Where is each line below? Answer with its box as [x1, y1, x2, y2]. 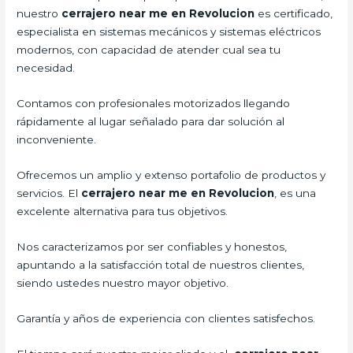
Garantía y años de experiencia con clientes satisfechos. [17, 311, 316, 325]
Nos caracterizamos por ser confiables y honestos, [17, 240, 288, 253]
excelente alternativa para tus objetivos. [17, 205, 229, 218]
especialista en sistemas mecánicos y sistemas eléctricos [17, 25, 321, 39]
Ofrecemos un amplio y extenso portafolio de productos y [17, 169, 326, 182]
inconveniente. [17, 133, 97, 147]
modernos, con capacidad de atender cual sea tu [17, 43, 281, 57]
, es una [274, 187, 317, 200]
